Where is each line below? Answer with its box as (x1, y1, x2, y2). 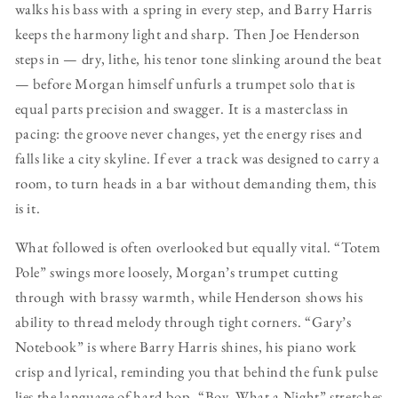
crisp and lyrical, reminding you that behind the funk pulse (14, 362, 378, 382)
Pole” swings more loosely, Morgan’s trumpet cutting (14, 262, 338, 283)
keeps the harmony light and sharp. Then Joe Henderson (14, 23, 361, 44)
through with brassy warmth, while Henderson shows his (14, 287, 363, 307)
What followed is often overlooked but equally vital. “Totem (14, 237, 381, 258)
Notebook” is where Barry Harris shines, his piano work (14, 337, 358, 357)
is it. (14, 197, 41, 218)
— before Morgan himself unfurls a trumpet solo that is (14, 73, 356, 93)
